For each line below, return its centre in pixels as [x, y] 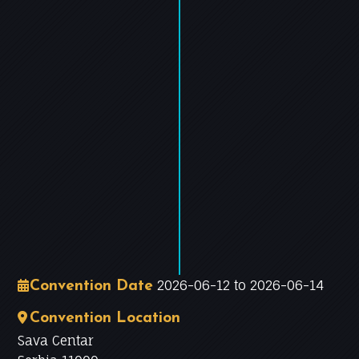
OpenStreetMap [136, 254]
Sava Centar [56, 341]
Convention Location [105, 319]
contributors [124, 268]
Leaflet [125, 240]
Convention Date [92, 286]
